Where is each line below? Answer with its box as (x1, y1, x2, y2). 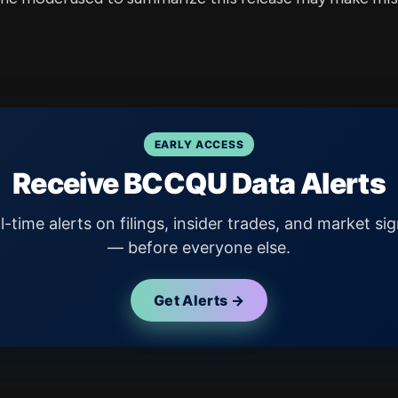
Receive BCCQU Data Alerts (12, 166, 386, 201)
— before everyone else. (107, 238, 291, 257)
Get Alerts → (154, 291, 244, 309)
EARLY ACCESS (154, 138, 244, 151)
